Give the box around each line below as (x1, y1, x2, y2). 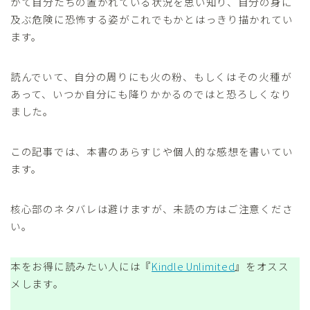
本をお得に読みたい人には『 (10, 258, 152, 273)
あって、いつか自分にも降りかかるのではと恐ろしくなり (10, 86, 292, 101)
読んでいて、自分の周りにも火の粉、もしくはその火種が (10, 69, 292, 84)
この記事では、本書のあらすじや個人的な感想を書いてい (10, 143, 293, 158)
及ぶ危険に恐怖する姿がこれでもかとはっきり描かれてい (10, 11, 293, 26)
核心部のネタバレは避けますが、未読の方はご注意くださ (10, 201, 293, 216)
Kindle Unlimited (152, 258, 235, 273)
